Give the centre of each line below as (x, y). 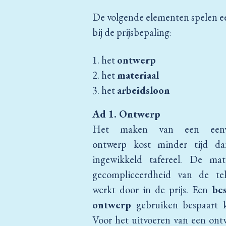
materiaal (138, 75)
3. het (105, 90)
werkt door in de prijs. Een (152, 190)
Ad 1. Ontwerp (126, 114)
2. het (105, 75)
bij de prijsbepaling (131, 32)
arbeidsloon (144, 90)
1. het (105, 60)
